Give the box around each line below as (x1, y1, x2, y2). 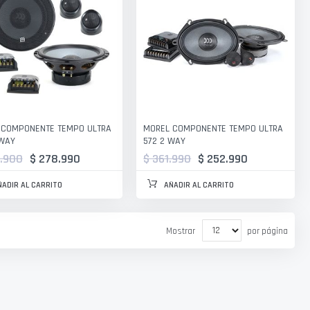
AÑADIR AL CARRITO (164, 179, 235, 190)
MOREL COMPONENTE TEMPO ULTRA (143, 122, 284, 135)
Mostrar (166, 225, 195, 237)
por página (247, 225, 288, 237)
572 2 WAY (143, 134, 186, 147)
